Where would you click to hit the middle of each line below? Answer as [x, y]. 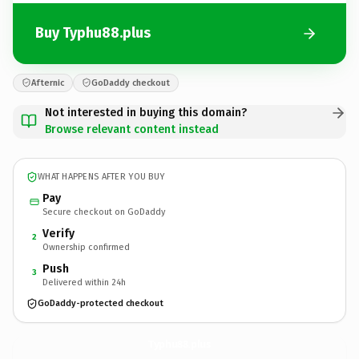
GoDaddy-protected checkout [101, 303]
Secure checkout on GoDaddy [104, 212]
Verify [58, 233]
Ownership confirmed [86, 247]
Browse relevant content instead [132, 129]
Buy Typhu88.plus [93, 33]
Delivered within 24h [84, 282]
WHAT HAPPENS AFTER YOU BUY [101, 177]
